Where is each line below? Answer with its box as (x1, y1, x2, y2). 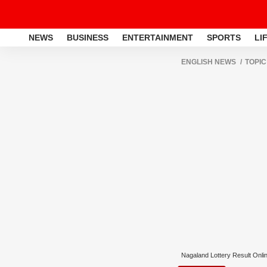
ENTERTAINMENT (122, 32, 193, 42)
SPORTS (207, 32, 241, 42)
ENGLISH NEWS (181, 58, 236, 66)
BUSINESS (67, 32, 108, 42)
